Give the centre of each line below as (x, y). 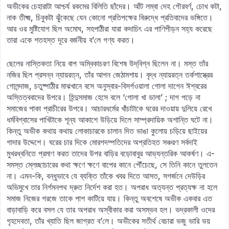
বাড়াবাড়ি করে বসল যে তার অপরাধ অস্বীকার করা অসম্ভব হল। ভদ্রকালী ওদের (111, 210)
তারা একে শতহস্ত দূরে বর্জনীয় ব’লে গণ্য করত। (71, 40)
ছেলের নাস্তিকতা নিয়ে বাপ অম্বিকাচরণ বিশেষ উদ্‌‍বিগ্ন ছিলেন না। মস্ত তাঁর (107, 63)
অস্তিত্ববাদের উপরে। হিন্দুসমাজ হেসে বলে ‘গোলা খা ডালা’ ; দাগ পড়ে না (104, 97)
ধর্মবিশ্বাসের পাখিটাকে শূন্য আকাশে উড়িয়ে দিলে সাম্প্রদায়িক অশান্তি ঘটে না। (110, 120)
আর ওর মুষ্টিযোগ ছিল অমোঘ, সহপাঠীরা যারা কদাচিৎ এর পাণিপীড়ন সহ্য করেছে (109, 29)
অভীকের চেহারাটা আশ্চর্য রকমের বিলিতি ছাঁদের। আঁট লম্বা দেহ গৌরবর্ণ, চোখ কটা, (114, 6)
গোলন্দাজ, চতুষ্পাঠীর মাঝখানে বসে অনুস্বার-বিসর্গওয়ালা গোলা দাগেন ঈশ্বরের (107, 86)
